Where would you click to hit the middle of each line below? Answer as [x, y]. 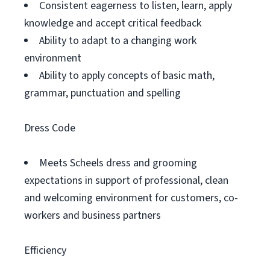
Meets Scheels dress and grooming [118, 163]
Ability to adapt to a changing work [118, 41]
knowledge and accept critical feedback [113, 23]
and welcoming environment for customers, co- [131, 198]
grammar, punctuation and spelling [102, 93]
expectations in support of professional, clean [126, 181]
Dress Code [50, 128]
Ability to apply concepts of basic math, [127, 76]
